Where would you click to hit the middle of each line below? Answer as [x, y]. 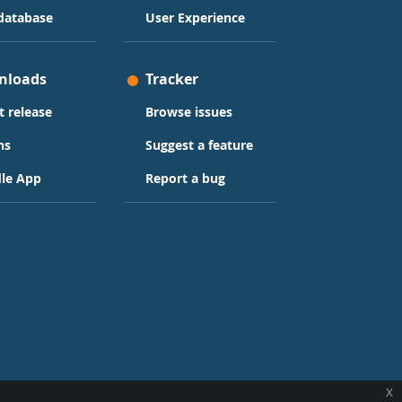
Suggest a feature [199, 145]
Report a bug [185, 179]
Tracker [172, 79]
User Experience [195, 18]
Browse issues [189, 112]
